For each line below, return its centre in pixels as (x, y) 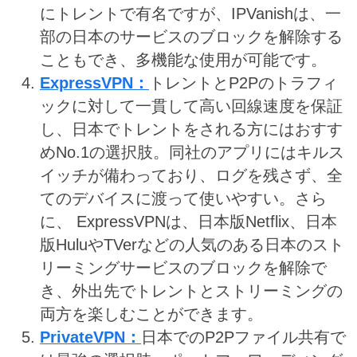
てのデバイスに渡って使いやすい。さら (183, 199)
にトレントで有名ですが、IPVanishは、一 (190, 14)
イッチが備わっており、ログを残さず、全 (191, 176)
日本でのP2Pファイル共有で (243, 337)
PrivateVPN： (90, 337)
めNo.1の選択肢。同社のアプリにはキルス (192, 153)
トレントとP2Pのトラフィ (243, 83)
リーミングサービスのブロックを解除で (183, 268)
